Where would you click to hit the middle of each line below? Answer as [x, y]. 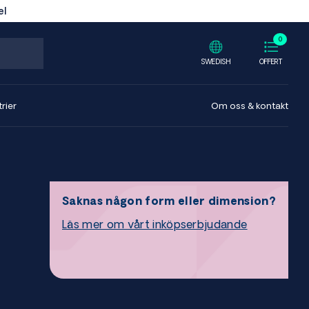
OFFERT [271, 61]
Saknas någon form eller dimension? [169, 201]
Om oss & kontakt [250, 106]
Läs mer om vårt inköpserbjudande [155, 224]
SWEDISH [216, 61]
